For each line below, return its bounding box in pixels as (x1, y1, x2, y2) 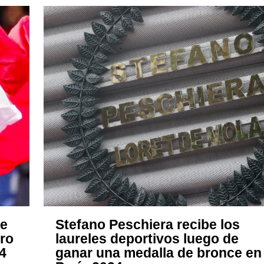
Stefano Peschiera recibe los (55, 217, 240, 233)
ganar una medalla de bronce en (55, 246, 262, 261)
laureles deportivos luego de (55, 232, 239, 247)
